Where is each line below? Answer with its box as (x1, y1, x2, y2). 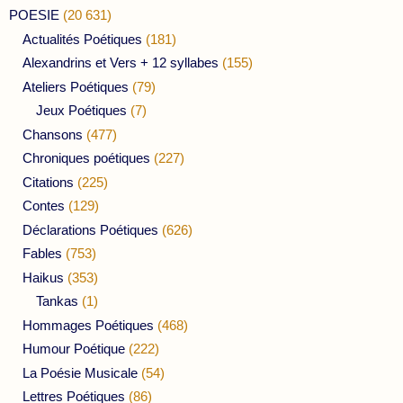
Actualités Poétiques (22, 31, 142, 47)
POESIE (9, 7, 59, 23)
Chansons (22, 126, 83, 142)
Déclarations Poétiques (22, 221, 158, 237)
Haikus (22, 269, 64, 285)
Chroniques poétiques (22, 150, 150, 166)
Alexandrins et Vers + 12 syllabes (22, 55, 219, 71)
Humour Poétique (22, 341, 125, 357)
